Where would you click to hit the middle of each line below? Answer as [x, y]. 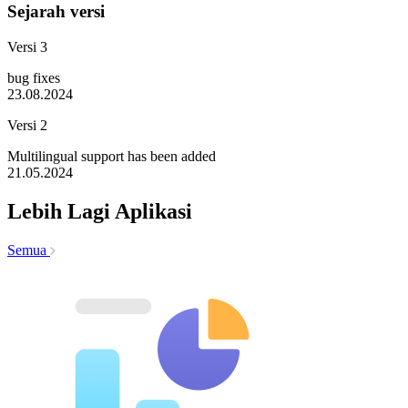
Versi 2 [27, 125]
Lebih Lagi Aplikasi [100, 211]
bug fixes [34, 77]
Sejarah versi [56, 12]
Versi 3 [27, 46]
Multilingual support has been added [112, 156]
